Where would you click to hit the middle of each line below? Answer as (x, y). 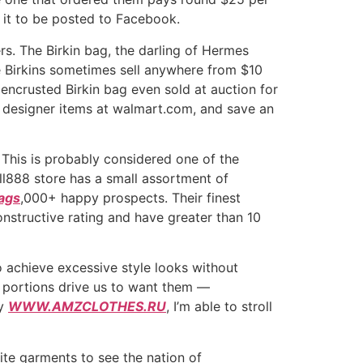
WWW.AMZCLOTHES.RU (87, 307)
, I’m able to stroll (219, 307)
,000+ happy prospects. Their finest (130, 197)
